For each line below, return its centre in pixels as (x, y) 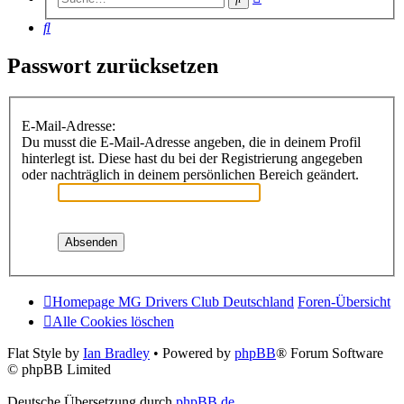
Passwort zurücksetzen (113, 66)
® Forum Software (330, 353)
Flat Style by (45, 353)
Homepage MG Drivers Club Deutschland (173, 301)
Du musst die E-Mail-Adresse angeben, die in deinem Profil (191, 142)
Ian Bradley (116, 353)
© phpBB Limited (59, 369)
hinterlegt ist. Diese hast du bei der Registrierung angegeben (192, 158)
